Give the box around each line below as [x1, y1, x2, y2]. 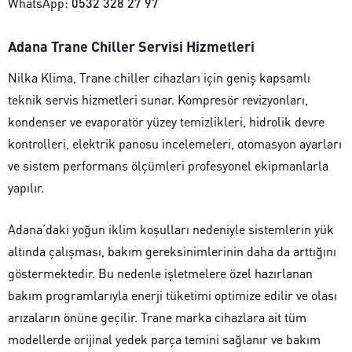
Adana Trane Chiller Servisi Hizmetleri [8, 36, 255, 55]
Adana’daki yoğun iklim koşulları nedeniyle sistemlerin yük [8, 220, 334, 237]
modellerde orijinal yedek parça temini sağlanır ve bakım [8, 330, 321, 347]
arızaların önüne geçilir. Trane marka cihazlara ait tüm [8, 308, 306, 325]
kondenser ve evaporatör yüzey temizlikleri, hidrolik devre [8, 112, 324, 130]
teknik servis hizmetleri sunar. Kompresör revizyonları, [8, 90, 308, 108]
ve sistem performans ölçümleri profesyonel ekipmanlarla [8, 156, 328, 174]
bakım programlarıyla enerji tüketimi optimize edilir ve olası [8, 286, 337, 303]
